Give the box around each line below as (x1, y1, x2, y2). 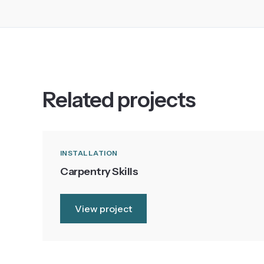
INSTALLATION (60, 148, 118, 157)
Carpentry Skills (60, 164, 138, 178)
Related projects (42, 86, 196, 113)
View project (75, 202, 132, 214)
